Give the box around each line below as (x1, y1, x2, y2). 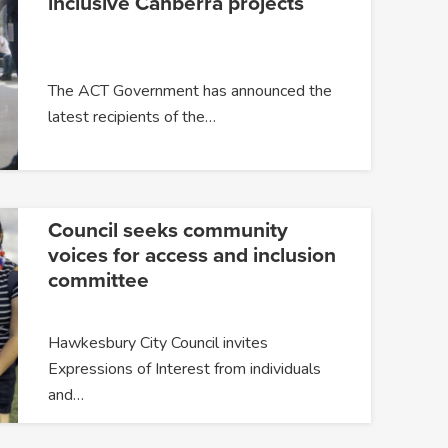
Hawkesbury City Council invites (47, 332, 268, 355)
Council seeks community (47, 218, 288, 244)
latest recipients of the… (47, 105, 216, 128)
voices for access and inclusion (47, 243, 336, 269)
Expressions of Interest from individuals (47, 358, 321, 381)
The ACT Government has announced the (47, 79, 332, 102)
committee (47, 268, 149, 294)
